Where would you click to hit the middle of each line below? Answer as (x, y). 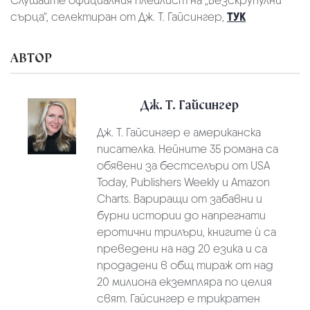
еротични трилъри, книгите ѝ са (186, 232)
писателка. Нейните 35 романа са (187, 149)
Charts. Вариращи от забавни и (179, 199)
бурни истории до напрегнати (181, 215)
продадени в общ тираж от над (185, 265)
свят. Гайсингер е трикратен (178, 298)
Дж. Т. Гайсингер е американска (179, 132)
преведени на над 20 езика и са (182, 248)
